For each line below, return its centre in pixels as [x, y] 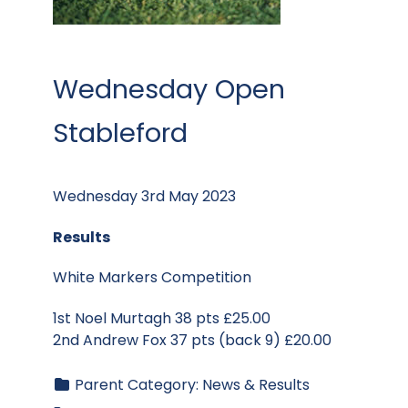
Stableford [120, 133]
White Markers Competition [152, 278]
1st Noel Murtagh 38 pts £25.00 [162, 319]
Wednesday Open [169, 89]
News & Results [256, 384]
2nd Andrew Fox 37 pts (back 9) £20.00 [192, 341]
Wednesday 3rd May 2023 [144, 196]
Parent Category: [137, 384]
